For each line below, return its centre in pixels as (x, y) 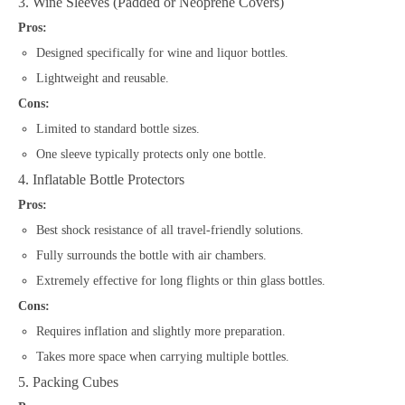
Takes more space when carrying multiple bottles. (163, 356)
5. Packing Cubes (68, 381)
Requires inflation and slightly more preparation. (161, 331)
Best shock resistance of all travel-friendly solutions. (170, 230)
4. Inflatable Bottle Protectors (101, 179)
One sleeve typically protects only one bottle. (151, 154)
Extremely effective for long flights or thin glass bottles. (181, 280)
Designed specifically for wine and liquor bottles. (162, 52)
